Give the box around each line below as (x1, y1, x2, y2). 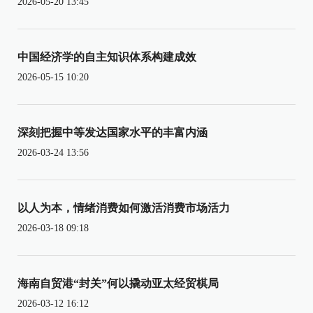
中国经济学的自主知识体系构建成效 (17, 50, 196, 63)
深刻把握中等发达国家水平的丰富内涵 (17, 126, 208, 138)
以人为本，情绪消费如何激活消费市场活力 (17, 201, 230, 214)
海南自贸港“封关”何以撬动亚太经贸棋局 (17, 277, 219, 289)
